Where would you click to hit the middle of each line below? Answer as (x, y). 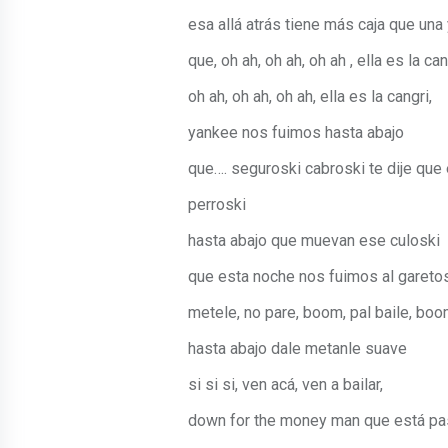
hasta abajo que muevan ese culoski (314, 241)
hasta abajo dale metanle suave (297, 349)
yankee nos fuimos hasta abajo (296, 133)
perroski (217, 205)
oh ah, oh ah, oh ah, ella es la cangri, (310, 97)
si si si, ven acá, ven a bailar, (285, 385)
